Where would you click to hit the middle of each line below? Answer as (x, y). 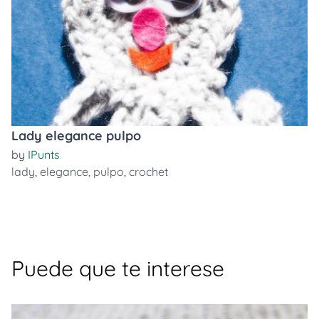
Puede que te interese (118, 268)
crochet (148, 172)
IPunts (44, 155)
